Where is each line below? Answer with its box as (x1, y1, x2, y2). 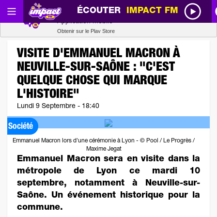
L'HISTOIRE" (17, 89, 79, 101)
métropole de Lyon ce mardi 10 (17, 167, 200, 176)
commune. (17, 203, 63, 212)
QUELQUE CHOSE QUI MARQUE (17, 75, 167, 88)
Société (8, 123, 33, 131)
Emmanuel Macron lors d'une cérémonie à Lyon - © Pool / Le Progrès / (13, 138, 195, 144)
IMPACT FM (126, 7, 185, 15)
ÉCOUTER (77, 7, 127, 15)
